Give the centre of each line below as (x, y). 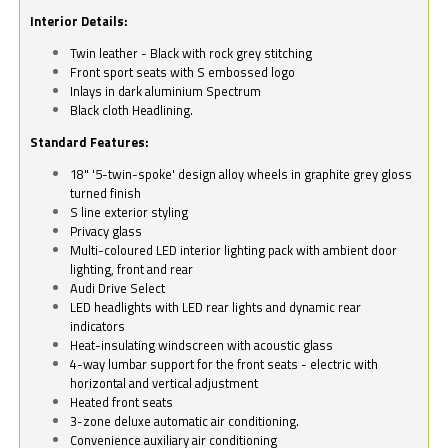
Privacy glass (106, 230)
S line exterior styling (129, 211)
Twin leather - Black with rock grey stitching (191, 53)
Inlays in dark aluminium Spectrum (185, 91)
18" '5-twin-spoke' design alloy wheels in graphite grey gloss (241, 173)
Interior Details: (79, 21)
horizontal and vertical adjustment (164, 382)
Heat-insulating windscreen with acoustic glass (202, 344)
